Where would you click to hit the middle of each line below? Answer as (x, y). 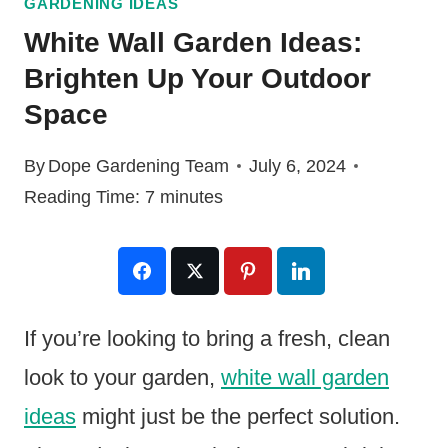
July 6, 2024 (298, 165)
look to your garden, (122, 377)
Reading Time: (82, 196)
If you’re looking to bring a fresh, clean (207, 338)
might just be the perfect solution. (238, 416)
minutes (191, 196)
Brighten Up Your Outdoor (197, 79)
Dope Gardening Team (139, 165)
